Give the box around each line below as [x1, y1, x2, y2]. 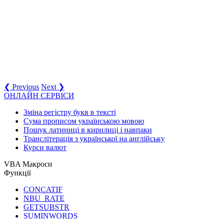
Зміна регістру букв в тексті [23, 108, 116, 116]
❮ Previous [4, 82, 39, 91]
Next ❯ [41, 82, 65, 91]
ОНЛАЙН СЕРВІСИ [4, 91, 74, 100]
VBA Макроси [4, 159, 52, 168]
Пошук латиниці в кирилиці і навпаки [23, 125, 152, 134]
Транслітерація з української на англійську [23, 134, 165, 143]
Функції [4, 168, 31, 177]
